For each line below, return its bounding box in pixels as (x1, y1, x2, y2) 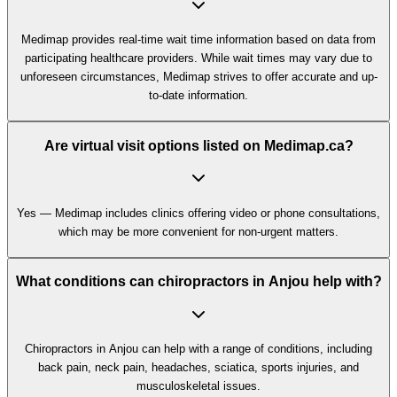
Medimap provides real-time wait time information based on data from (21, 32, 376, 46)
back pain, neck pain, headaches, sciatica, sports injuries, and (38, 361, 359, 375)
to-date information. (149, 88, 248, 102)
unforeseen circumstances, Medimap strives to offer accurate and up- (19, 69, 378, 83)
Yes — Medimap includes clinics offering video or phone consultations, (17, 206, 380, 220)
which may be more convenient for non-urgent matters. (58, 224, 339, 238)
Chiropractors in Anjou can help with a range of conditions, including (25, 342, 372, 356)
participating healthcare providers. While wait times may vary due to (25, 51, 372, 65)
